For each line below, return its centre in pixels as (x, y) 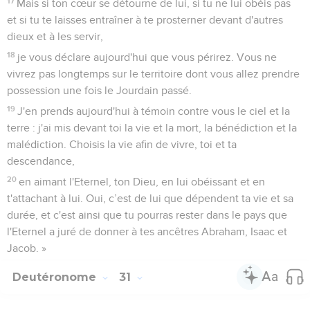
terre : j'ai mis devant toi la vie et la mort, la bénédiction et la (152, 128)
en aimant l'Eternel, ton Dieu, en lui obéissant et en (142, 182)
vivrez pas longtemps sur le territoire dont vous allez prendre (153, 74)
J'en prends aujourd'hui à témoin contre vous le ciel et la (154, 111)
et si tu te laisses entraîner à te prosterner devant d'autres (145, 20)
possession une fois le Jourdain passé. (99, 90)
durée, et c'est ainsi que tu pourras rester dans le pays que (147, 215)
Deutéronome (56, 277)
